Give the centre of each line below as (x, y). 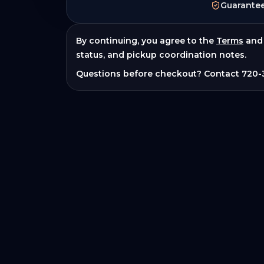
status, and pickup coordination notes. (161, 55)
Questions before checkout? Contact (159, 74)
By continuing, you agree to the (145, 41)
